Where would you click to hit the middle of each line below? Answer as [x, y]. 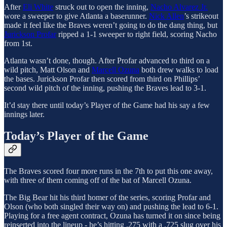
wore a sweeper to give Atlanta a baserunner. [77, 16]
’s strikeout [201, 16]
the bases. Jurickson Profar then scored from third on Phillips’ [102, 79]
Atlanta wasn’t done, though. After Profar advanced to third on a [107, 61]
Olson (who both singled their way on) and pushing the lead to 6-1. [111, 207]
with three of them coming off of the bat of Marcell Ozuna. [98, 180]
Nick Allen [166, 16]
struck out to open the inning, [102, 7]
